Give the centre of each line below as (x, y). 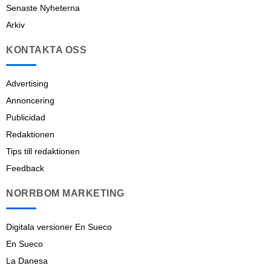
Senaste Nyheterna (43, 8)
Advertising (27, 83)
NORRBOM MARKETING (65, 193)
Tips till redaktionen (43, 151)
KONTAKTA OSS (46, 50)
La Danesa (27, 260)
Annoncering (30, 100)
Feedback (25, 168)
